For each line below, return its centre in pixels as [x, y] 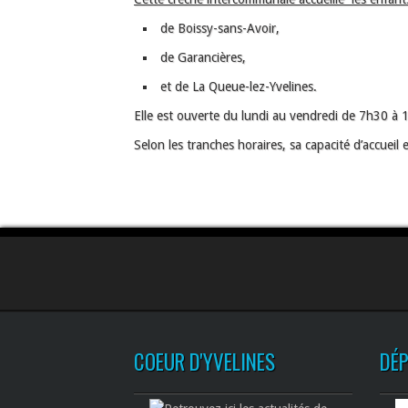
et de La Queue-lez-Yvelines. [237, 87]
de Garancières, [201, 57]
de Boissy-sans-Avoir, [218, 28]
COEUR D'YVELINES [204, 362]
